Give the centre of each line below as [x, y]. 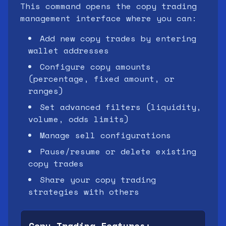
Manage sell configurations [105, 135]
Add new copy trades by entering [118, 38]
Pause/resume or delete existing [118, 151]
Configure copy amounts [95, 67]
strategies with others [84, 192]
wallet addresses [69, 50]
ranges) [46, 91]
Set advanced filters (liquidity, [121, 107]
